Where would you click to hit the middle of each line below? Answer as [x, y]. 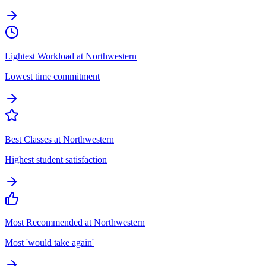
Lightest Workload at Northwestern [71, 56]
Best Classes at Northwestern [59, 139]
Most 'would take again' [49, 242]
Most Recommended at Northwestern [75, 222]
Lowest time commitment [52, 76]
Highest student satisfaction [56, 159]
